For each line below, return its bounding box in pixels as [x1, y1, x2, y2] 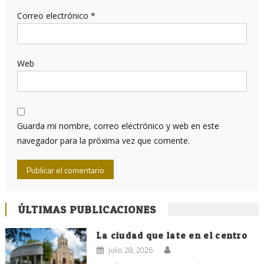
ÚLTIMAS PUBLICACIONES [18, 203, 156, 216]
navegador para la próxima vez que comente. [16, 134, 190, 146]
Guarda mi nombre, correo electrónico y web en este [16, 120, 219, 131]
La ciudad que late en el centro [96, 229, 248, 241]
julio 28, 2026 [108, 243, 153, 256]
